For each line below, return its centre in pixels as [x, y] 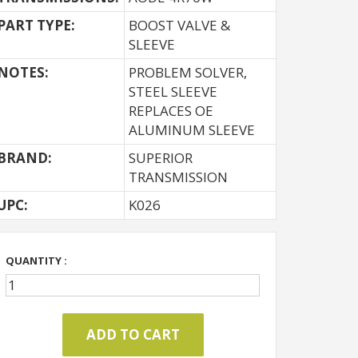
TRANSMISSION [178, 177]
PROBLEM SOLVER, [188, 72]
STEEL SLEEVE [173, 91]
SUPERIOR [161, 158]
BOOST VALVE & [179, 25]
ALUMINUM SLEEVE [192, 130]
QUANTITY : [36, 261]
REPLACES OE [171, 111]
